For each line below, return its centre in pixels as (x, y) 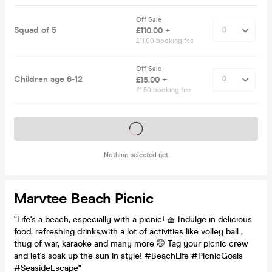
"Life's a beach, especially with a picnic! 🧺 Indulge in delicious (133, 219)
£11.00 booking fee (165, 41)
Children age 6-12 (48, 79)
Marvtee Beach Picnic (83, 199)
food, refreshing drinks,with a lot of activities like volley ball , (128, 231)
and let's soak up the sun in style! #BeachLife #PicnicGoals (128, 256)
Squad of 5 (35, 30)
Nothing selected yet (136, 155)
